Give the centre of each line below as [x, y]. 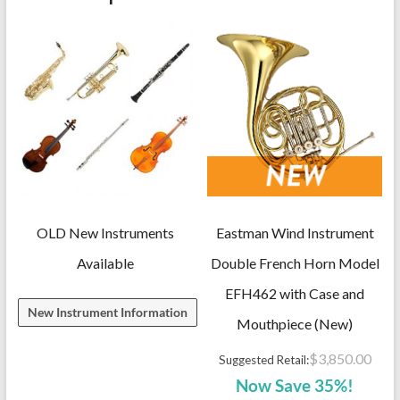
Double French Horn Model [295, 263]
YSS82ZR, [44, 41]
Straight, [41, 63]
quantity [40, 130]
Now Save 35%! [295, 386]
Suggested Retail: [263, 360]
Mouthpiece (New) [295, 324]
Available [105, 263]
